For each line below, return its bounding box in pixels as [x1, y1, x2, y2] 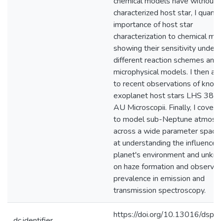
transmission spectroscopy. [113, 185, 206, 196]
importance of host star [113, 19, 193, 30]
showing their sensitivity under [113, 43, 217, 54]
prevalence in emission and [113, 173, 205, 184]
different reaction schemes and [113, 55, 219, 66]
